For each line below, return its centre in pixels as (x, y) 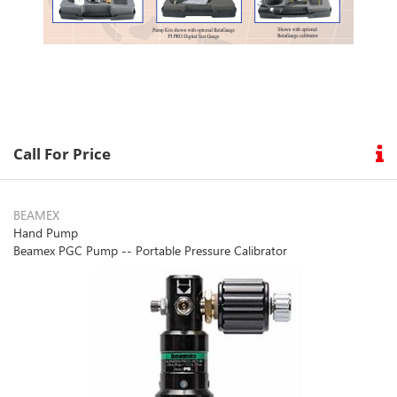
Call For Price (62, 154)
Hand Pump (46, 233)
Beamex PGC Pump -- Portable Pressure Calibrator (150, 251)
